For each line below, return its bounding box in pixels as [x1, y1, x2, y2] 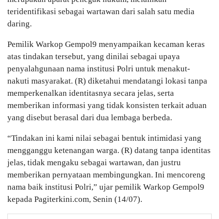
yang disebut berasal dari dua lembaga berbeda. [7, 113, 172, 123]
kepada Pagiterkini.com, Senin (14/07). [7, 195, 142, 204]
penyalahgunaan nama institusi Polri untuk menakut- [7, 64, 190, 74]
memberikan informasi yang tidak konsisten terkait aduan [7, 101, 207, 110]
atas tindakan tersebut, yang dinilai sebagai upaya [7, 52, 180, 62]
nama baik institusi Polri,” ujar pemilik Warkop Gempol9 [7, 182, 204, 192]
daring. [7, 19, 32, 29]
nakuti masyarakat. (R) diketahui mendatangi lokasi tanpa [7, 76, 207, 86]
